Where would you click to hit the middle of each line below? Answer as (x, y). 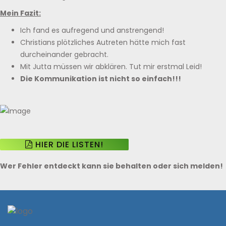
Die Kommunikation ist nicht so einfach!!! (101, 79)
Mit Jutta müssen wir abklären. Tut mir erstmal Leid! (111, 67)
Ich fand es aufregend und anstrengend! (92, 31)
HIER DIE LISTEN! (68, 145)
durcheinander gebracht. (64, 55)
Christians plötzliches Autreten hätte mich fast (103, 43)
